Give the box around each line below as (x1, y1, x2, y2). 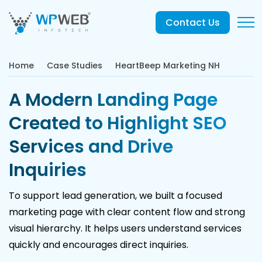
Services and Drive (9, 135, 173, 159)
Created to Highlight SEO (9, 111, 226, 136)
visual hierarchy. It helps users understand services (9, 222, 242, 235)
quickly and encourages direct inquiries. (9, 238, 188, 251)
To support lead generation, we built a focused (9, 189, 222, 202)
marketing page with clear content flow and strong (9, 205, 245, 219)
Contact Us (166, 16, 220, 29)
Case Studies (47, 60, 102, 71)
